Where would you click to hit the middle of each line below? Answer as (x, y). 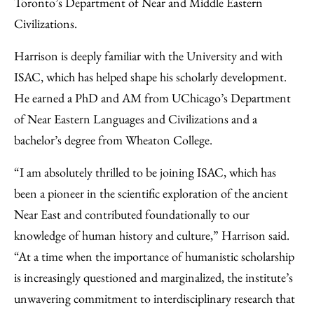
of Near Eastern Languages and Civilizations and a (136, 119)
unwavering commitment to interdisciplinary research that (155, 298)
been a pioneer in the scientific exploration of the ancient (151, 193)
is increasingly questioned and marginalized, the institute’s (153, 277)
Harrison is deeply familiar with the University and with (148, 56)
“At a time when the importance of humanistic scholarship (154, 256)
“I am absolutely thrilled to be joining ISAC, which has (145, 172)
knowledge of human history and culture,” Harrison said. (152, 235)
